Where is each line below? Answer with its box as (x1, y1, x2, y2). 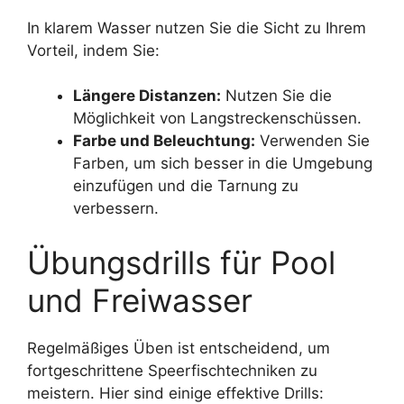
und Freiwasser (27, 280, 252, 319)
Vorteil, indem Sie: (27, 41, 160, 60)
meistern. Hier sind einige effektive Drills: (27, 383, 324, 402)
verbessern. (73, 199, 159, 218)
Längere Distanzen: (73, 87, 221, 106)
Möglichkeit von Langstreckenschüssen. (73, 109, 362, 128)
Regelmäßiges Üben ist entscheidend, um (27, 338, 330, 357)
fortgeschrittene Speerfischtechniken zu (27, 361, 317, 380)
